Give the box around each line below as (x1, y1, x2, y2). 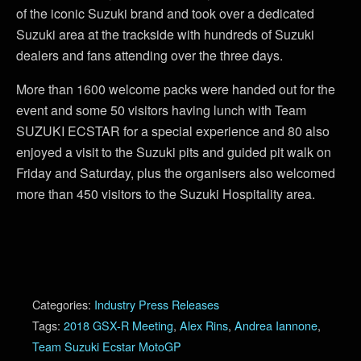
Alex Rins (180, 316, 228, 334)
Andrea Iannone (234, 316, 317, 334)
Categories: (32, 295, 94, 313)
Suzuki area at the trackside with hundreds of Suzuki (16, 24, 314, 44)
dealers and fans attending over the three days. (16, 45, 283, 64)
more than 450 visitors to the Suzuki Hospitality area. (16, 184, 315, 203)
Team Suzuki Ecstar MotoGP (32, 337, 181, 355)
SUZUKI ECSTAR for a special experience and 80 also (16, 121, 330, 140)
